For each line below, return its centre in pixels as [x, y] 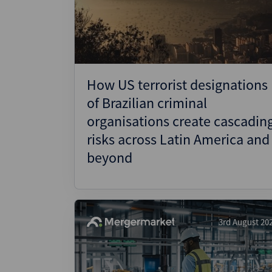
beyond [110, 158]
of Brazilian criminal [147, 103]
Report [110, 50]
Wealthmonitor [129, 15]
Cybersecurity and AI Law [152, 36]
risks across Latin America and [178, 139]
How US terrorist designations [177, 85]
